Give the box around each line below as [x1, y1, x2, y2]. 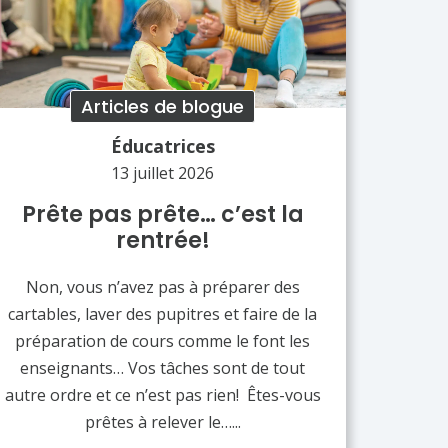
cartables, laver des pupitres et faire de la [8, 302, 318, 325]
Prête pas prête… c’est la [21, 198, 304, 230]
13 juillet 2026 [111, 161, 215, 184]
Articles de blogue [81, 93, 245, 119]
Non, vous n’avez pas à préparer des [25, 275, 300, 298]
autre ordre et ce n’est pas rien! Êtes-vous [4, 383, 321, 406]
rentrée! [115, 224, 210, 256]
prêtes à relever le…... [84, 410, 241, 433]
